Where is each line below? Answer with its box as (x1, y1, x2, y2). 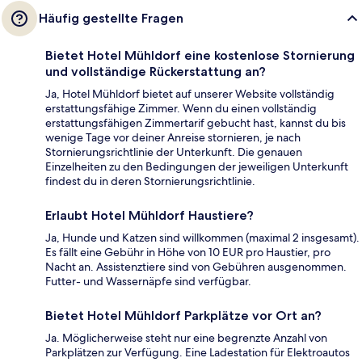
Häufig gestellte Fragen (39, 11, 183, 27)
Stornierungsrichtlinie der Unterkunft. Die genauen (45, 145, 302, 160)
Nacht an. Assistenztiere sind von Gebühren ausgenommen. (45, 259, 347, 275)
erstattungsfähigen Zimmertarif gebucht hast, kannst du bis (45, 116, 346, 131)
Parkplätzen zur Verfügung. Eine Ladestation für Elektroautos (45, 345, 350, 360)
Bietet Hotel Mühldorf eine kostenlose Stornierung (45, 48, 355, 64)
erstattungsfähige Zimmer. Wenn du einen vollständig (45, 101, 317, 116)
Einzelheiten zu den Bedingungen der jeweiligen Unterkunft (45, 159, 348, 175)
